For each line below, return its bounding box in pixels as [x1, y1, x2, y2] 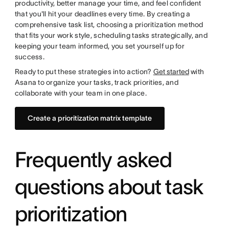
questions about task [14, 175, 204, 198]
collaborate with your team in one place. [14, 89, 147, 97]
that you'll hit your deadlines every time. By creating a [14, 10, 191, 18]
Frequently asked [14, 148, 172, 171]
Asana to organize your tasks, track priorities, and [14, 78, 178, 86]
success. [14, 53, 44, 61]
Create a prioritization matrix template [27, 114, 152, 122]
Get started [153, 67, 189, 76]
